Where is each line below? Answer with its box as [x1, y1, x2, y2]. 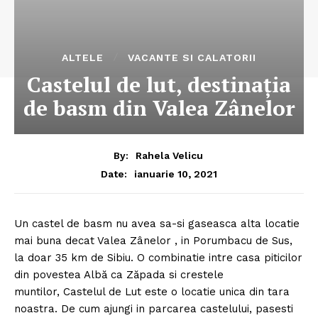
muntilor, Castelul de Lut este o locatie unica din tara [14, 285, 290, 298]
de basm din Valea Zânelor [23, 93, 295, 122]
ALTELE [62, 51, 104, 63]
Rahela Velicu [135, 149, 203, 161]
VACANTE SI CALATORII [128, 51, 256, 63]
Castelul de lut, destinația [27, 70, 291, 99]
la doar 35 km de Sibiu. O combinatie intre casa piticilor [14, 251, 302, 264]
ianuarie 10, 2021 [134, 168, 217, 180]
